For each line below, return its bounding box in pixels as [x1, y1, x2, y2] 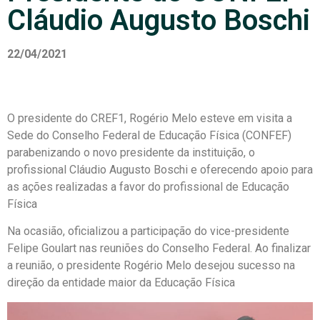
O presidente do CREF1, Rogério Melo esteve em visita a [7, 111, 292, 125]
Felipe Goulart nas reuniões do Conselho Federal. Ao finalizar [7, 241, 311, 256]
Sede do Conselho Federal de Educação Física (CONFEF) [7, 129, 291, 142]
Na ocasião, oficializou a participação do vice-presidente [7, 224, 289, 239]
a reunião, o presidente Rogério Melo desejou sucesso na [7, 259, 295, 273]
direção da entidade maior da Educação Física [7, 276, 235, 290]
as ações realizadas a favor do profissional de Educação [7, 180, 289, 194]
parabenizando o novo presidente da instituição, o [7, 146, 255, 159]
